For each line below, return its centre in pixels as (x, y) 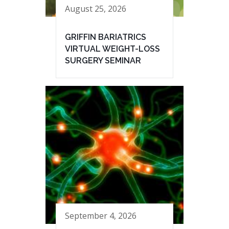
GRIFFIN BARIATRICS (106, 37)
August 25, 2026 (96, 9)
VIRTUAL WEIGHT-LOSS (112, 49)
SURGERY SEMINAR (103, 60)
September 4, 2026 (101, 215)
